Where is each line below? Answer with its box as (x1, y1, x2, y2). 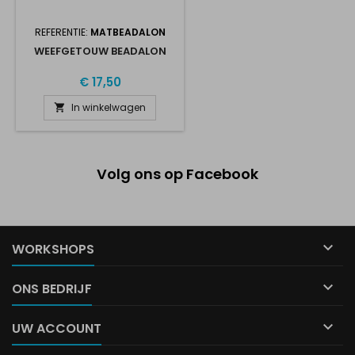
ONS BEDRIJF (12, 280, 92, 298)
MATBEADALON (90, 25, 166, 39)
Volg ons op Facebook (97, 164, 258, 184)
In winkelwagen (71, 101, 146, 114)
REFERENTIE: (34, 25, 90, 39)
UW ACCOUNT (12, 319, 101, 338)
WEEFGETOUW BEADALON (33, 44, 166, 59)
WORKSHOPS (12, 240, 94, 258)
